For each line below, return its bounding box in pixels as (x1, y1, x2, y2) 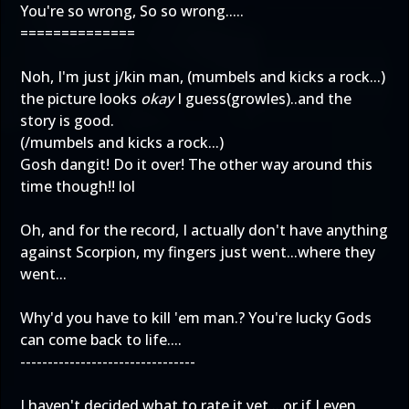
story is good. (20, 110, 114, 131)
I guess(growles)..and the (173, 89, 351, 109)
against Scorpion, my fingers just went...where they (20, 242, 375, 262)
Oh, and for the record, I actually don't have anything (20, 220, 388, 240)
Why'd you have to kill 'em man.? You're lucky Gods (20, 308, 372, 328)
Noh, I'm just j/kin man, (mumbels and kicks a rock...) (20, 67, 385, 87)
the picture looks (20, 89, 141, 109)
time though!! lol (20, 176, 135, 196)
